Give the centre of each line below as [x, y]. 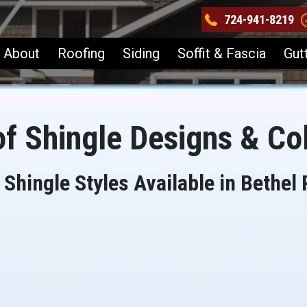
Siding [141, 53]
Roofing [81, 53]
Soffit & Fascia [222, 53]
